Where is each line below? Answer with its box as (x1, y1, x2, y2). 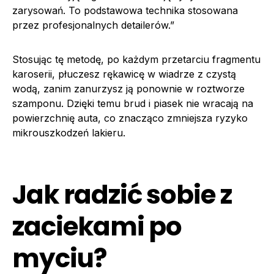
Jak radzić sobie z (12, 176, 232, 213)
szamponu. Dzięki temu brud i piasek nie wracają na (12, 97, 253, 109)
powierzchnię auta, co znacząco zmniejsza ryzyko (12, 111, 248, 124)
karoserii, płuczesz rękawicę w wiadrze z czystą (12, 67, 236, 80)
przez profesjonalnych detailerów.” (12, 18, 174, 31)
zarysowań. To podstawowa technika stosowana (12, 4, 238, 17)
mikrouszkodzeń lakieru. (12, 126, 125, 139)
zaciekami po (12, 208, 182, 245)
